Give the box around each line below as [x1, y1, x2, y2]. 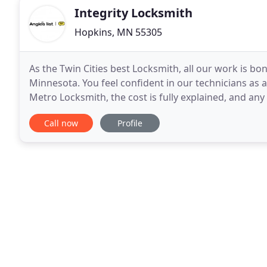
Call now [44, 117, 78, 129]
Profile [117, 117, 142, 129]
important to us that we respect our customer [29, 105, 237, 118]
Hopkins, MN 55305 [74, 26, 162, 39]
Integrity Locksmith [74, 5, 193, 21]
